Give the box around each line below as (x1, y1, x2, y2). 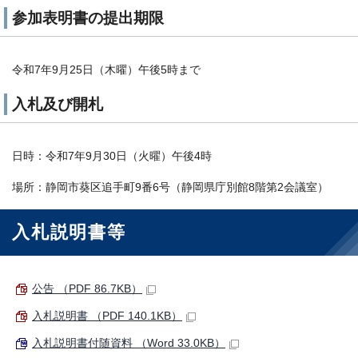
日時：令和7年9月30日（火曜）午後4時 (12, 150, 212, 163)
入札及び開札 (12, 96, 103, 113)
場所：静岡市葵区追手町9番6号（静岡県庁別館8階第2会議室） (12, 181, 328, 194)
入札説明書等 (12, 222, 126, 243)
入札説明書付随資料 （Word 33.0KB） (32, 337, 225, 350)
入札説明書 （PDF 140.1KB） (32, 310, 182, 323)
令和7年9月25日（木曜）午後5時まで (12, 64, 201, 77)
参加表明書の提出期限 (12, 10, 164, 27)
